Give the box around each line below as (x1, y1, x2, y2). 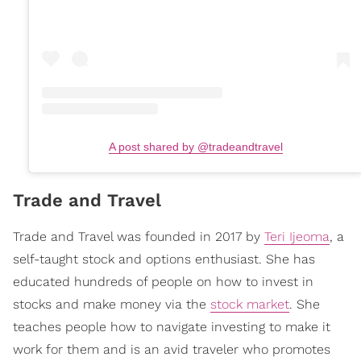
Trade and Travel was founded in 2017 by (13, 228, 264, 244)
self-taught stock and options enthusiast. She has (13, 251, 315, 267)
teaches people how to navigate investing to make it (13, 318, 330, 334)
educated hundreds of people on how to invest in (13, 273, 313, 289)
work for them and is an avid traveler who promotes (13, 341, 330, 357)
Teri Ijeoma (264, 228, 330, 244)
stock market (210, 296, 289, 312)
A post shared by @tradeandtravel (109, 139, 283, 153)
